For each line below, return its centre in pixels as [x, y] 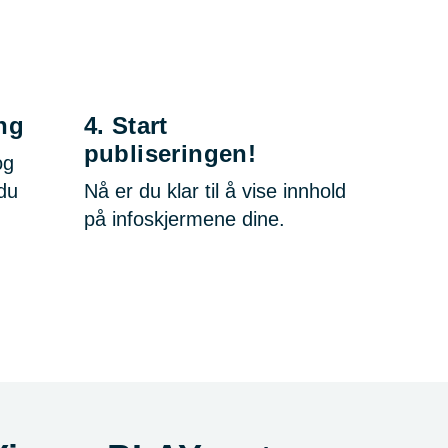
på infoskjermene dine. [184, 219]
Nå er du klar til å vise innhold [214, 191]
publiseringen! [170, 153]
